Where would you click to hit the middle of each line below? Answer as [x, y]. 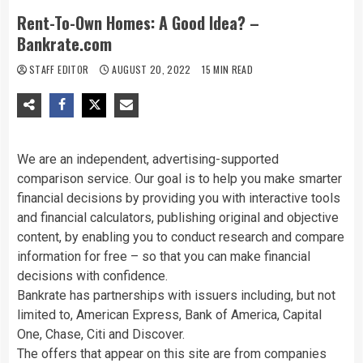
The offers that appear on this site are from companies [172, 353]
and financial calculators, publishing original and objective [178, 217]
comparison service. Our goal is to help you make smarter [179, 178]
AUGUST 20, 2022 [152, 69]
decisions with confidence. [92, 275]
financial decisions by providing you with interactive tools [179, 198]
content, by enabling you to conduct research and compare [181, 237]
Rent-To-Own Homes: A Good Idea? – [138, 22]
